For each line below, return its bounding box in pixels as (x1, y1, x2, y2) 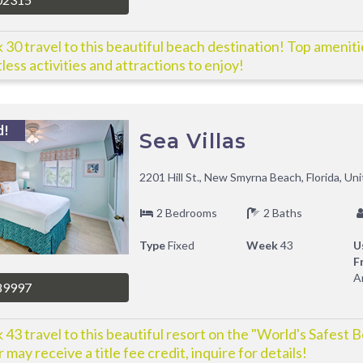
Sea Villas (139, 129, 246, 153)
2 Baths (260, 206, 302, 220)
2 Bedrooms (153, 206, 217, 220)
